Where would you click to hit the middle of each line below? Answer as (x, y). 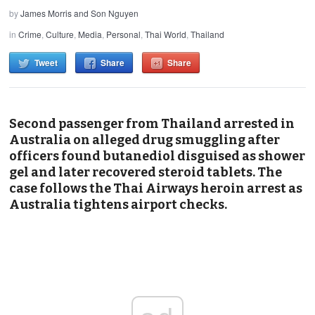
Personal (124, 34)
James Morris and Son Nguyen (80, 13)
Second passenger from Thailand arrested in (152, 123)
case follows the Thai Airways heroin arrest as (156, 188)
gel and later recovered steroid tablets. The (146, 172)
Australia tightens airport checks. (118, 204)
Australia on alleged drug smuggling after (145, 140)
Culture (60, 34)
